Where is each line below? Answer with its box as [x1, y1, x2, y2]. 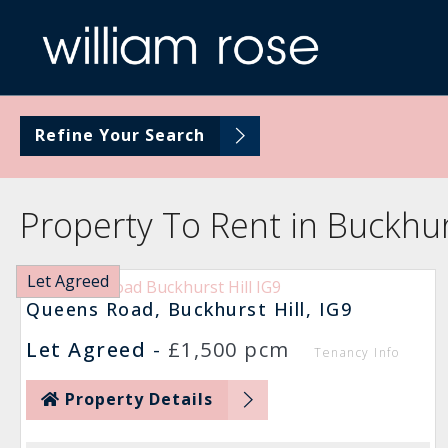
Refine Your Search [35, 124, 205, 146]
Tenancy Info [314, 344, 399, 361]
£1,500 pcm [167, 336, 309, 363]
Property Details [65, 388, 213, 410]
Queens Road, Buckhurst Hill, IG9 [26, 297, 352, 321]
